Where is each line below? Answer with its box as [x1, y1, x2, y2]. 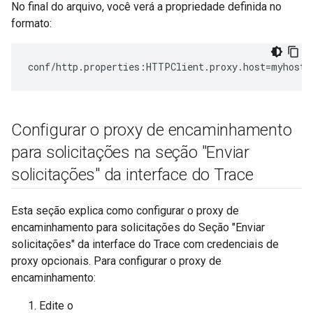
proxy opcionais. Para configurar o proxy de [11, 254, 221, 268]
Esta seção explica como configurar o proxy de [11, 204, 239, 217]
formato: [11, 17, 52, 30]
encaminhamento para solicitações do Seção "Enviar [11, 221, 265, 234]
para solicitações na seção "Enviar [11, 143, 249, 162]
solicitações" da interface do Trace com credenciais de [11, 238, 279, 251]
